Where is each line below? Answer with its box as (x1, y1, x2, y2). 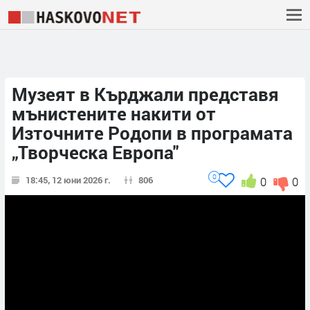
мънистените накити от (12, 102, 216, 126)
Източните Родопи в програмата (12, 121, 293, 145)
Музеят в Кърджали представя (12, 82, 279, 107)
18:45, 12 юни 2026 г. (26, 174, 111, 187)
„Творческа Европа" (12, 140, 179, 165)
